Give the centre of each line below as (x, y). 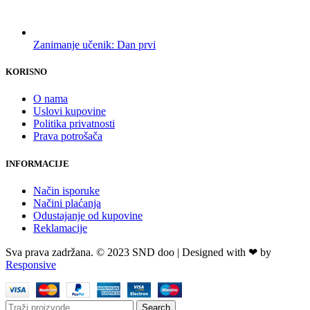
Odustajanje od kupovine (88, 215)
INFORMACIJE (37, 163)
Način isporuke (66, 190)
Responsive (31, 264)
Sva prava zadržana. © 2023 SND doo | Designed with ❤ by (138, 252)
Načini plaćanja (67, 203)
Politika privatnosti (74, 124)
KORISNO (26, 72)
